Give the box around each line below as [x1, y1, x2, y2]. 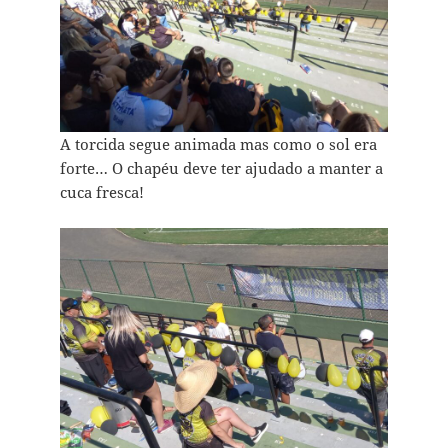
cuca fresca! [59, 182, 144, 203]
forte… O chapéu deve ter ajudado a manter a [59, 158, 383, 179]
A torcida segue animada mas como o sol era [59, 134, 377, 155]
